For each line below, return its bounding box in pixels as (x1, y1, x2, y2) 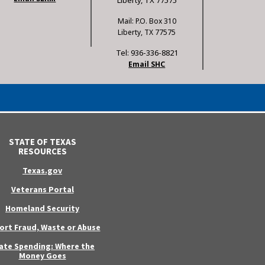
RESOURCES (18, 146, 67, 157)
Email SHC (128, 59, 166, 70)
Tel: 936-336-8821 (115, 47, 178, 59)
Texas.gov (22, 165, 62, 176)
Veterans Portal (11, 184, 74, 195)
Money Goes (18, 250, 66, 261)
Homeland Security (5, 203, 79, 214)
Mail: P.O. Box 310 (117, 16, 176, 27)
